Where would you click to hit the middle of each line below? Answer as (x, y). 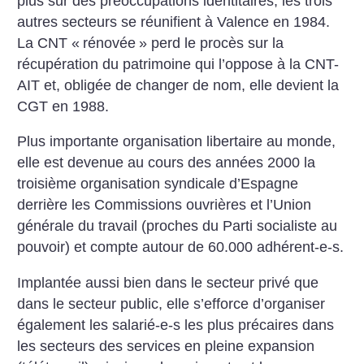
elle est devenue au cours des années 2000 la (167, 163)
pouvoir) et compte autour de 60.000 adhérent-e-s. (181, 247)
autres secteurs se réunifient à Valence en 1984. (174, 22)
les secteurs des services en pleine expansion (166, 346)
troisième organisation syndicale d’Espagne (158, 184)
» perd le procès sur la (212, 43)
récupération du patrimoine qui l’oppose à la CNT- (178, 64)
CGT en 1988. (63, 106)
